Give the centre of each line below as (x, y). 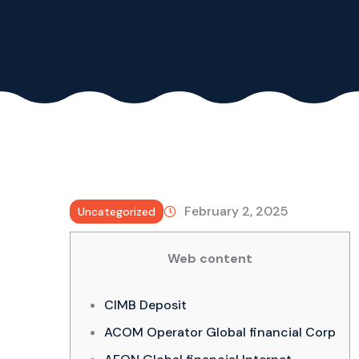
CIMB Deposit (145, 305)
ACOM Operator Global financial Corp (220, 333)
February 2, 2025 (236, 212)
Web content (210, 259)
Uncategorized (117, 212)
